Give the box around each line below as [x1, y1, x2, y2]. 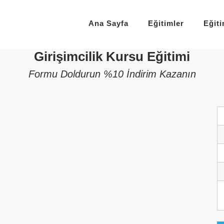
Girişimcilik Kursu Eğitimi [34, 48, 190, 64]
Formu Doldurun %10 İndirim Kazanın [28, 68, 196, 80]
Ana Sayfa [88, 18, 128, 27]
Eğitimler [148, 18, 184, 27]
